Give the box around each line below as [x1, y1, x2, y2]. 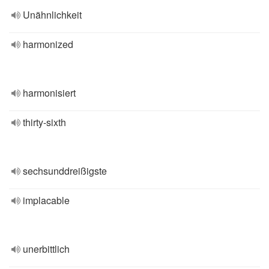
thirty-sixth [23, 115, 66, 129]
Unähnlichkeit [23, 8, 82, 22]
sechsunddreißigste [23, 164, 107, 178]
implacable [23, 193, 70, 207]
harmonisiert [23, 86, 76, 100]
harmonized [23, 37, 73, 51]
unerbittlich [23, 242, 70, 256]
